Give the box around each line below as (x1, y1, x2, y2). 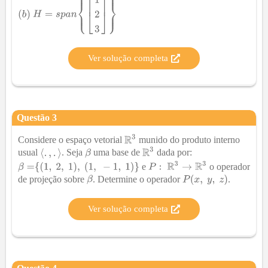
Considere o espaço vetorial (18, 135, 124, 145)
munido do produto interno (136, 135, 240, 145)
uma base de (90, 147, 142, 158)
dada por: (154, 147, 192, 158)
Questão (17, 112, 52, 123)
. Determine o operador (92, 173, 182, 184)
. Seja (62, 147, 86, 158)
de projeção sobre (18, 173, 87, 184)
